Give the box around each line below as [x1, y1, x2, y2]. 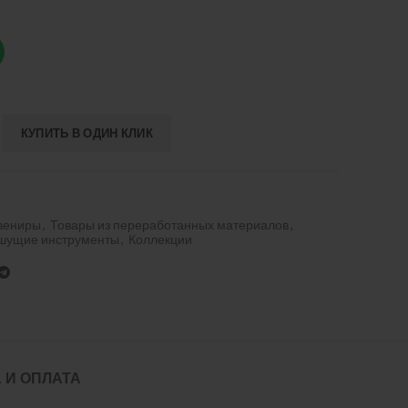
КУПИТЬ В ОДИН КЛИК [20, 126, 154, 140]
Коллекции [128, 231, 192, 247]
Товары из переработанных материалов [50, 217, 289, 232]
